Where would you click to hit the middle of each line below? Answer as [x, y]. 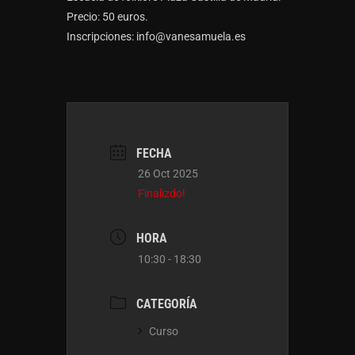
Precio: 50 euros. [107, 16]
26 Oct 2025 [168, 173]
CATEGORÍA [167, 303]
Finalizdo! [162, 193]
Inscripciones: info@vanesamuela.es [156, 36]
